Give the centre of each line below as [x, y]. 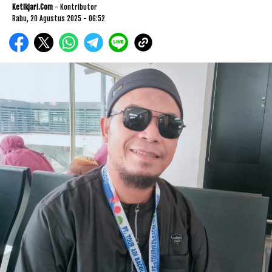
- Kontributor [76, 7]
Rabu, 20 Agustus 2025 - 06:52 [59, 19]
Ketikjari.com [32, 7]
